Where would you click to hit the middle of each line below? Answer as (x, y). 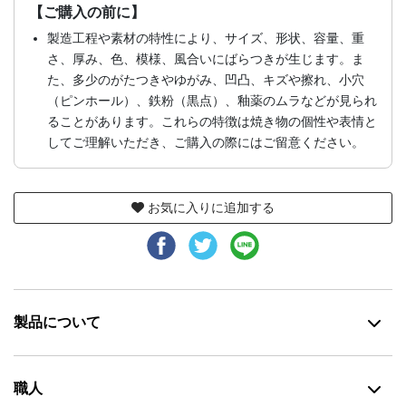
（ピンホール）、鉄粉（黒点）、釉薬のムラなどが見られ (212, 101)
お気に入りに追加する (211, 208)
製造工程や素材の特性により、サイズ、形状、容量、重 (206, 39)
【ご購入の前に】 (87, 13)
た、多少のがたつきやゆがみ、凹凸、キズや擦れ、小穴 (206, 80)
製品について (57, 323)
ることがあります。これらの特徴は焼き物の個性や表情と (212, 122)
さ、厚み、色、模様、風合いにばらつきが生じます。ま (206, 59)
